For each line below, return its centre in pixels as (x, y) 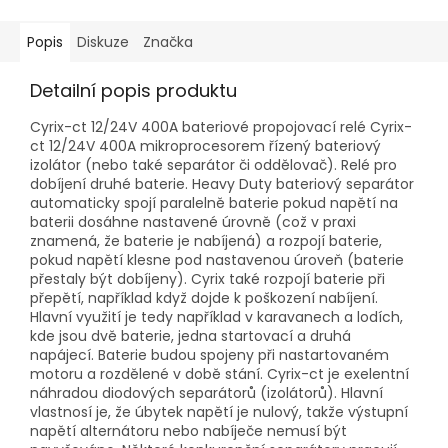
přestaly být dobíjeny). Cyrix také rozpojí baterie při (207, 279)
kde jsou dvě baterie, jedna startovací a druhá (190, 336)
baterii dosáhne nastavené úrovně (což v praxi (193, 222)
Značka (168, 42)
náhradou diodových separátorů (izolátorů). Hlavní (206, 393)
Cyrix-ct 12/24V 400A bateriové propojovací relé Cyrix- (221, 127)
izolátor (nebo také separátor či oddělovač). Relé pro (213, 165)
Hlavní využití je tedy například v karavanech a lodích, (216, 317)
